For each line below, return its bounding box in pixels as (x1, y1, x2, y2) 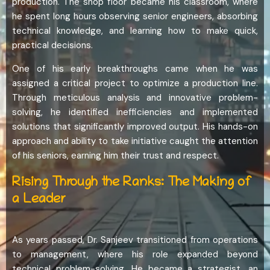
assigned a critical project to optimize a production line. (12, 77, 258, 90)
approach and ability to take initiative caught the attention (12, 135, 258, 148)
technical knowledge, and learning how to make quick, (12, 25, 258, 37)
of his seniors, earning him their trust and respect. (12, 149, 219, 162)
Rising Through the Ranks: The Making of (12, 176, 252, 191)
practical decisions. (12, 39, 93, 52)
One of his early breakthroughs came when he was (12, 63, 258, 75)
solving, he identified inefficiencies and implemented (12, 106, 258, 119)
